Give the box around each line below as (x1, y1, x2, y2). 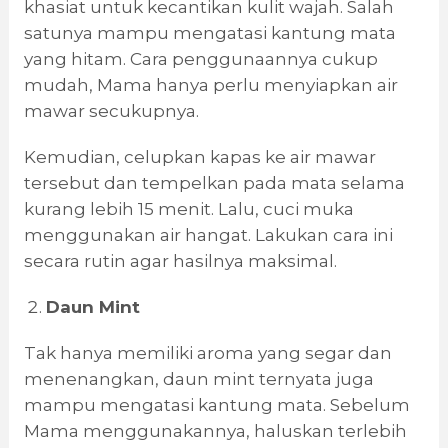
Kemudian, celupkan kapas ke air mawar (23, 147, 376, 168)
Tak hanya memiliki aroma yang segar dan (23, 343, 392, 364)
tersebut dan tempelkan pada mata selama (23, 173, 405, 194)
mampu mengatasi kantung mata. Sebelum (23, 395, 410, 416)
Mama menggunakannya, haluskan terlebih (23, 421, 407, 442)
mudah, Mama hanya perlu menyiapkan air (23, 75, 398, 96)
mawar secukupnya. (23, 101, 199, 122)
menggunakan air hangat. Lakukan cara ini (23, 225, 393, 246)
